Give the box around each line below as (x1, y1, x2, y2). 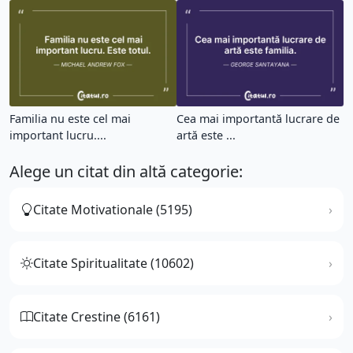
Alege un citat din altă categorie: (9, 160, 243, 182)
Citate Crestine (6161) (33, 307, 160, 325)
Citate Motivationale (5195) (33, 200, 192, 218)
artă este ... (176, 127, 236, 143)
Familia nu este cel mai (9, 110, 131, 126)
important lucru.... (9, 127, 106, 143)
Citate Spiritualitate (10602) (33, 254, 194, 272)
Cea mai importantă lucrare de (176, 110, 340, 126)
